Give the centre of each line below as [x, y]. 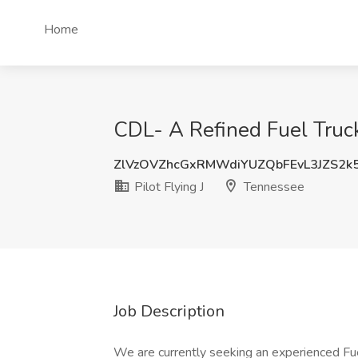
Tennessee [272, 187]
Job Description [169, 311]
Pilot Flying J [167, 187]
